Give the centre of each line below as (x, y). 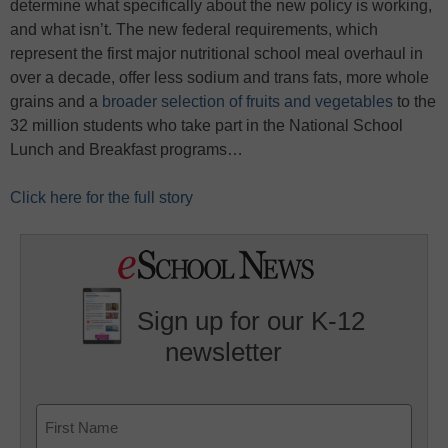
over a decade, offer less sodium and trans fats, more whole (219, 77)
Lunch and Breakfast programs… (126, 149)
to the (414, 101)
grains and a (56, 101)
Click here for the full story (101, 197)
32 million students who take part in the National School (206, 125)
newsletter (224, 352)
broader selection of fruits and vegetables (247, 101)
